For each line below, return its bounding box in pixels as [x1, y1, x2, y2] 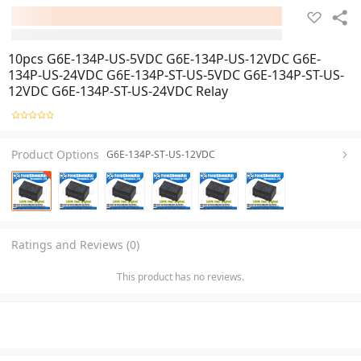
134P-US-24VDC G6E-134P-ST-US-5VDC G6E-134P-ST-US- [8, 66, 344, 84]
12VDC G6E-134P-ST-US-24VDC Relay [8, 82, 228, 100]
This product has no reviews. [117, 269, 244, 284]
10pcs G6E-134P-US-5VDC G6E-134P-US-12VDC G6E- [8, 50, 321, 68]
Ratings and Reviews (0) [11, 236, 139, 252]
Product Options [11, 146, 99, 162]
